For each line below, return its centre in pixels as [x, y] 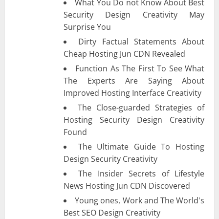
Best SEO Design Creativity [112, 212]
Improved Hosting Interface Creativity [132, 93]
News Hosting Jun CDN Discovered [127, 186]
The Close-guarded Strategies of [141, 107]
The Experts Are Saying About [134, 80]
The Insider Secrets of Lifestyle [142, 173]
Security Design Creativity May [134, 14]
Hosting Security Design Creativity [134, 120]
